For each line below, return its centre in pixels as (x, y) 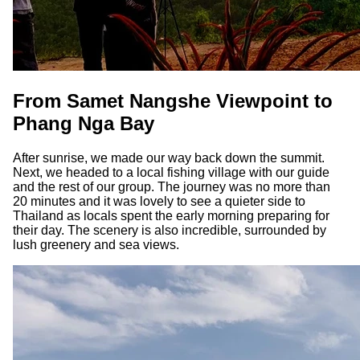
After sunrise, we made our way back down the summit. (169, 157)
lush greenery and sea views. (96, 244)
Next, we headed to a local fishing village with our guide (171, 172)
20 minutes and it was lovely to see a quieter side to (159, 201)
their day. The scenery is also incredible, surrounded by (170, 230)
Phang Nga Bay (84, 123)
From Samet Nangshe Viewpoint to (173, 100)
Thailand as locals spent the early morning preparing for (171, 215)
